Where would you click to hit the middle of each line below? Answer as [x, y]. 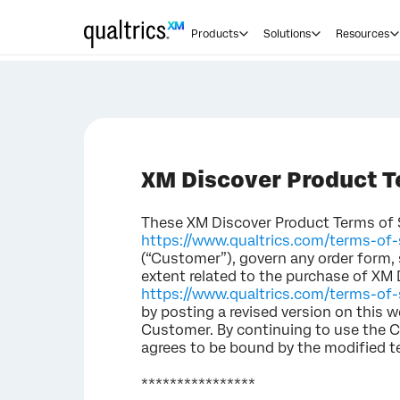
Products [215, 34]
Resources [363, 34]
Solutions [287, 34]
